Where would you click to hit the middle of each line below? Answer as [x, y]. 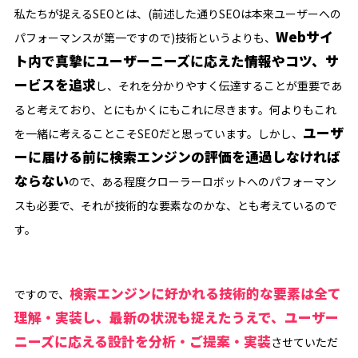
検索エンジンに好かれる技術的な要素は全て [205, 293]
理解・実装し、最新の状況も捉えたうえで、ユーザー [176, 317]
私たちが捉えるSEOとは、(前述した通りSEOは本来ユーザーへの [177, 14]
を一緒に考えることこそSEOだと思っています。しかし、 [158, 134]
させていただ [304, 342]
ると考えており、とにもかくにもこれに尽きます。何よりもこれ [175, 110]
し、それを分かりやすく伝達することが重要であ [219, 86]
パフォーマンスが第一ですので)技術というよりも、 [145, 38]
